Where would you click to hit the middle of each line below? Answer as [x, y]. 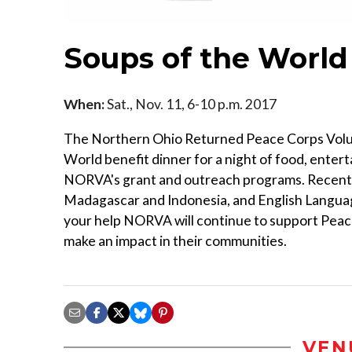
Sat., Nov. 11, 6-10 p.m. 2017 [191, 104]
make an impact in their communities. [175, 240]
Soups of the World [206, 58]
